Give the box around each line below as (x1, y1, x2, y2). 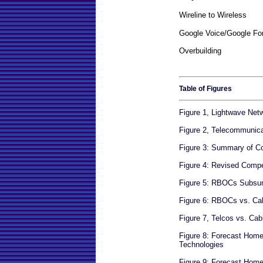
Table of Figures (179, 84, 232, 93)
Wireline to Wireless (179, 10, 247, 19)
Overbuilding (179, 46, 221, 55)
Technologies (179, 240, 224, 249)
